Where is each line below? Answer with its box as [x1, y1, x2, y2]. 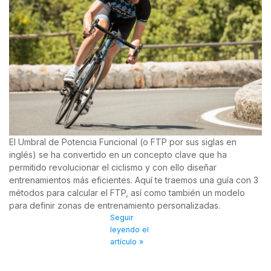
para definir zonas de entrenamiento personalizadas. [9, 200, 220, 211]
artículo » [110, 237, 144, 246]
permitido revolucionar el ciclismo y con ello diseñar [9, 162, 217, 172]
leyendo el [110, 224, 149, 234]
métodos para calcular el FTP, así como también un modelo [9, 187, 245, 198]
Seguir [110, 212, 134, 222]
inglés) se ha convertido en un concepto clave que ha [9, 149, 227, 160]
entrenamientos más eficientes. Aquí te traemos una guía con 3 [9, 174, 258, 185]
